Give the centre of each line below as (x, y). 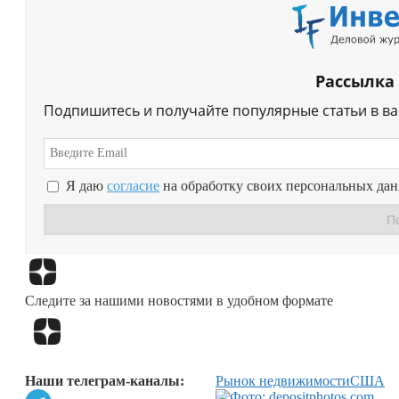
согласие (133, 186)
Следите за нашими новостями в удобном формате (179, 300)
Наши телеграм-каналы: (105, 381)
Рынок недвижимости (283, 381)
